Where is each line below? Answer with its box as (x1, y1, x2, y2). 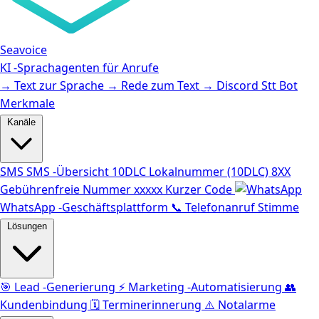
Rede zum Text (118, 78, 202, 93)
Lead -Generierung (14, 279, 115, 295)
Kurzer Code (165, 182, 232, 197)
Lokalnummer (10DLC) (149, 164, 268, 179)
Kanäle (7, 117, 36, 127)
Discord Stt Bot (214, 78, 298, 93)
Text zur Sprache (11, 78, 107, 93)
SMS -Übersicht (26, 164, 109, 179)
